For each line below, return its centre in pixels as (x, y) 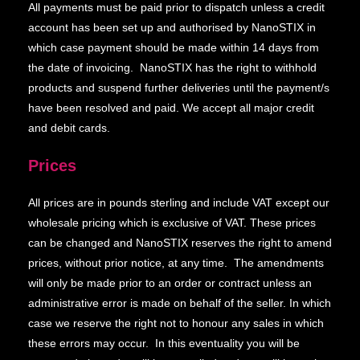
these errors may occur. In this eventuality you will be (164, 343)
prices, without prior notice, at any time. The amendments (176, 263)
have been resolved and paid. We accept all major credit (171, 108)
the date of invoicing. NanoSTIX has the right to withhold (172, 67)
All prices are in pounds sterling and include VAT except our (179, 202)
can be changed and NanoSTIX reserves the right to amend (180, 243)
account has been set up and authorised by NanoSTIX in (172, 27)
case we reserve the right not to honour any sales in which (176, 323)
